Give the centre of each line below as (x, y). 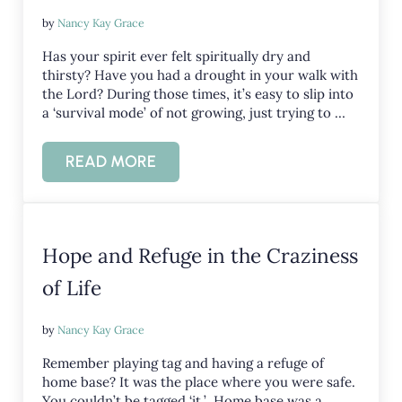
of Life (72, 287)
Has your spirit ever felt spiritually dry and (177, 56)
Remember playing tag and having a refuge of (184, 363)
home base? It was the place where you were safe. (199, 381)
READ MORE (111, 161)
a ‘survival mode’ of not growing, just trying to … (194, 112)
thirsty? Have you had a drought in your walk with (201, 74)
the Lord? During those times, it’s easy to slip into (198, 93)
